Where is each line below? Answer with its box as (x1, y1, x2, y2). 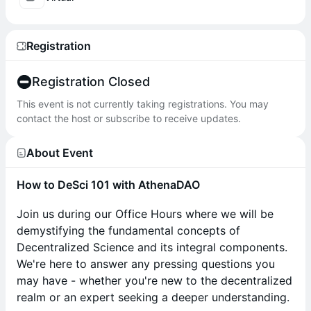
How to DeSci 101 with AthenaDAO (17, 178, 200, 192)
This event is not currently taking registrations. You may (17, 98, 269, 110)
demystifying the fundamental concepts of (17, 224, 240, 237)
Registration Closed (32, 74, 150, 89)
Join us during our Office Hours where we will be (17, 207, 274, 221)
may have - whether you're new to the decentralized (17, 274, 292, 287)
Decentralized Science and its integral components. (17, 240, 287, 254)
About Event (26, 145, 93, 160)
